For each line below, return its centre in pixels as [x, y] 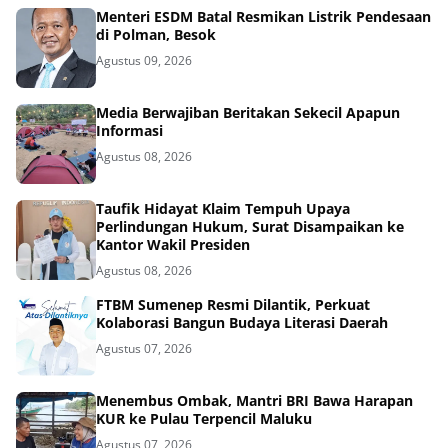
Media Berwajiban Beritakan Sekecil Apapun [248, 113]
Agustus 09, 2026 [144, 61]
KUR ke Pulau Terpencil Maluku [204, 419]
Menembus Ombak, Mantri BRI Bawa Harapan [254, 401]
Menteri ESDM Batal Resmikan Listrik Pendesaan [263, 17]
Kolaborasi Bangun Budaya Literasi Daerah [242, 323]
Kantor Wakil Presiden [173, 245]
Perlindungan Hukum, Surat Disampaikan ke [250, 227]
